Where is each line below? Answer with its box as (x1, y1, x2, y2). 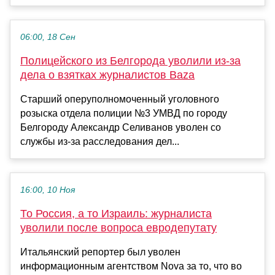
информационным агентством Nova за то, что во (20, 261, 242, 272)
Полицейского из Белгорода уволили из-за (20, 55, 241, 68)
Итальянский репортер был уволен (20, 247, 180, 258)
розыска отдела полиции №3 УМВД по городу (20, 108, 227, 119)
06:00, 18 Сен (20, 33, 76, 42)
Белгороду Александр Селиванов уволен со (20, 122, 221, 133)
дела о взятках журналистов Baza (20, 69, 195, 82)
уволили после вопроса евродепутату (20, 222, 217, 234)
